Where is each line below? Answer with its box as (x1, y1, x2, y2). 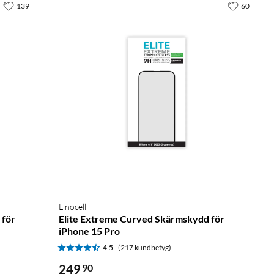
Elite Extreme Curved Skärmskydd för (59, 212, 224, 224)
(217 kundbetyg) (118, 242, 171, 252)
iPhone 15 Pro (59, 224, 120, 237)
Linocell (59, 201, 86, 212)
